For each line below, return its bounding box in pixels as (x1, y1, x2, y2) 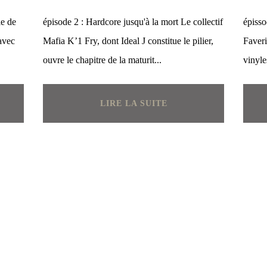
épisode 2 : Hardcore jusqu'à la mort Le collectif (43, 17, 223, 27)
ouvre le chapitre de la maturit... (43, 55, 162, 65)
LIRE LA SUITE (100, 99, 167, 108)
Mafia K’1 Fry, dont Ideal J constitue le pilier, (43, 36, 213, 46)
